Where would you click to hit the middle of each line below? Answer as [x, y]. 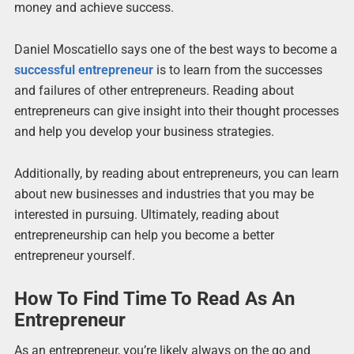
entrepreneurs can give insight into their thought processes [176, 111]
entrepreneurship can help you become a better [144, 235]
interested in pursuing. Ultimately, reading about [146, 215]
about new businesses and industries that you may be [164, 194]
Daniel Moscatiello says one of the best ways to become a [175, 50]
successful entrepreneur [83, 70]
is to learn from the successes [237, 70]
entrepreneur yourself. [74, 256]
